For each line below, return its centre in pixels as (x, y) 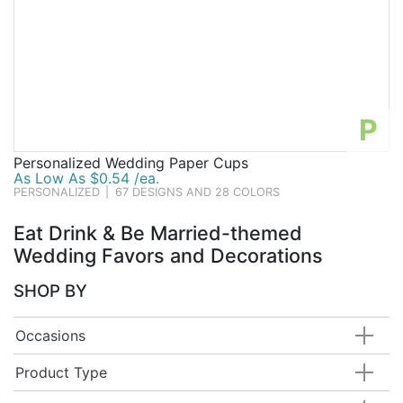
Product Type (61, 373)
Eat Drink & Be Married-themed (158, 233)
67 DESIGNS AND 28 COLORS (197, 193)
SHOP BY (50, 291)
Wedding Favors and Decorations (168, 256)
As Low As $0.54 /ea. (86, 179)
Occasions (50, 336)
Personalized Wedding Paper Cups (131, 163)
